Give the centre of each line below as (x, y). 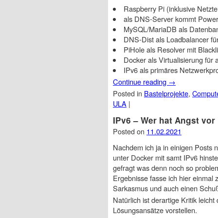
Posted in (128, 93)
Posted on (130, 131)
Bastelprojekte (166, 93)
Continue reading (141, 82)
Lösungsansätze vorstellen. (155, 210)
